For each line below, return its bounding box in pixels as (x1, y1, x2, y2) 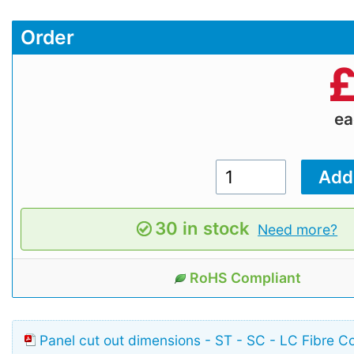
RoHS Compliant (189, 269, 301, 286)
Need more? (258, 220, 338, 238)
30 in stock (154, 217, 250, 239)
